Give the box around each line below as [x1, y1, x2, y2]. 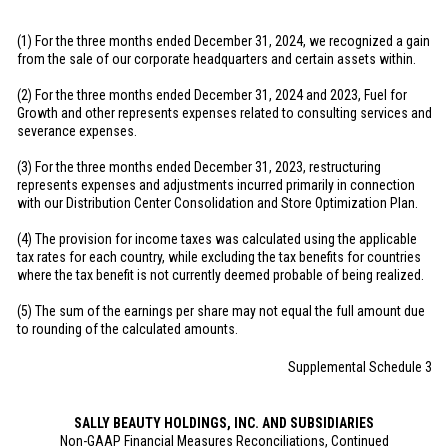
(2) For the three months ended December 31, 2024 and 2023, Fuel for [17, 87, 407, 103]
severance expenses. [17, 123, 137, 139]
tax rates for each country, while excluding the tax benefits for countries [17, 249, 421, 265]
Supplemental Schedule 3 [288, 359, 432, 375]
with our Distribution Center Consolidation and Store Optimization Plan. [17, 195, 418, 211]
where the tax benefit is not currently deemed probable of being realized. [17, 267, 424, 283]
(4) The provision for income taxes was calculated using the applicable [17, 231, 417, 247]
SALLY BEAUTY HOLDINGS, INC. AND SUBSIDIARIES [74, 415, 374, 431]
